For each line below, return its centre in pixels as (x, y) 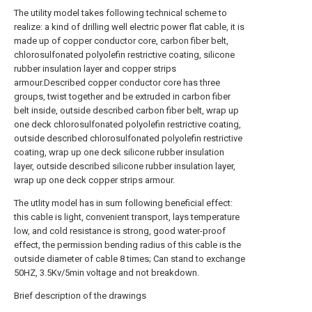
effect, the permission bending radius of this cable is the (127, 245)
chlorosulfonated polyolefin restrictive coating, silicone (124, 55)
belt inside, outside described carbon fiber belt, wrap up (126, 110)
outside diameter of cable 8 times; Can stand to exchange (130, 259)
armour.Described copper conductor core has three (117, 83)
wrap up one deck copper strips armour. (94, 180)
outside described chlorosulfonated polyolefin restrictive (128, 138)
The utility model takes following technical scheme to (120, 13)
